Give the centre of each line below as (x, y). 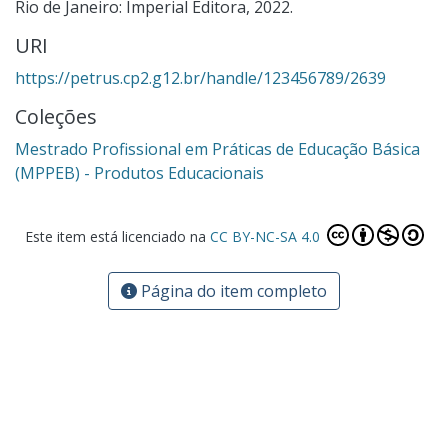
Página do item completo (232, 290)
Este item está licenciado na (117, 236)
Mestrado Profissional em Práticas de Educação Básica (217, 148)
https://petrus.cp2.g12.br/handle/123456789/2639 (200, 77)
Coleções (56, 116)
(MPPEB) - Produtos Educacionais (139, 172)
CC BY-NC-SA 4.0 (266, 236)
